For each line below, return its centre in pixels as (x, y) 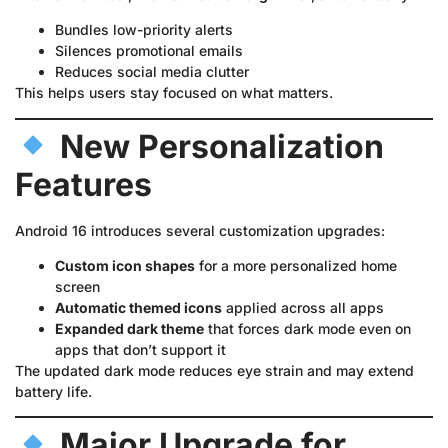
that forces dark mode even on (307, 328)
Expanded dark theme (129, 328)
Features (83, 184)
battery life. (53, 391)
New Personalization (222, 146)
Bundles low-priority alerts (144, 30)
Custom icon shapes (125, 265)
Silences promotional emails (149, 51)
